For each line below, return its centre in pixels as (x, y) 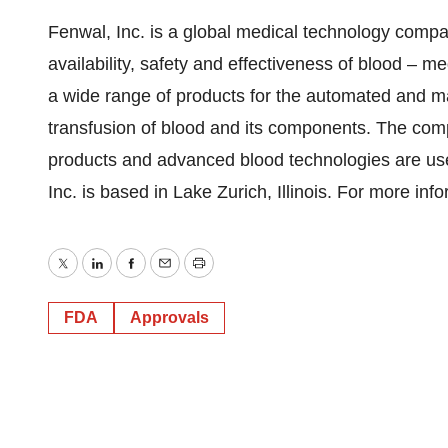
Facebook (169, 277)
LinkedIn (129, 277)
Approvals (169, 317)
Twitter (88, 277)
